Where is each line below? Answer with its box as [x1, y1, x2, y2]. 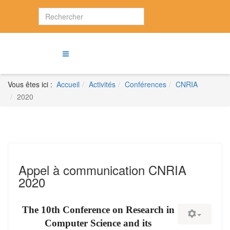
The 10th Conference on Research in [22, 204, 175, 215]
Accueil [56, 79, 80, 89]
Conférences [125, 79, 166, 89]
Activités [89, 79, 116, 89]
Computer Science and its [45, 218, 151, 228]
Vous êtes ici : [8, 79, 56, 89]
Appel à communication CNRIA [18, 161, 186, 179]
